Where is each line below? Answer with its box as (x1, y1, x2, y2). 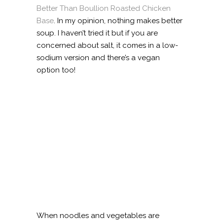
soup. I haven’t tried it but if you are (37, 28, 158, 37)
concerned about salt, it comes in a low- (37, 40, 178, 50)
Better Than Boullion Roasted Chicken (37, 3, 171, 13)
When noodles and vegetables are (37, 211, 159, 220)
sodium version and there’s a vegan (37, 53, 160, 62)
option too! (37, 65, 75, 74)
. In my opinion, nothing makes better (54, 16, 183, 25)
